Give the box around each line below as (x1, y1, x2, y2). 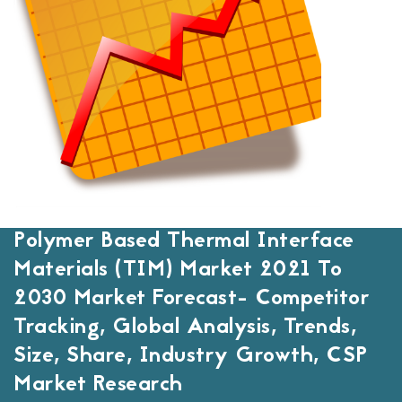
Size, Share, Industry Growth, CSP (13, 340, 368, 374)
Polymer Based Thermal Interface (13, 225, 354, 259)
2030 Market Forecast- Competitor (13, 283, 370, 317)
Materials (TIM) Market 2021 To (13, 254, 342, 288)
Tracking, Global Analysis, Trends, (13, 311, 356, 345)
